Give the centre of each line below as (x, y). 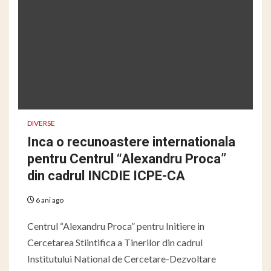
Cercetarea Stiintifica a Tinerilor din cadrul (115, 242)
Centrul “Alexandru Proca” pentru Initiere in (116, 226)
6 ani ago (49, 200)
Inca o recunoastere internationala (131, 142)
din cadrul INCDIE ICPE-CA (106, 175)
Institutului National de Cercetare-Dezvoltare (122, 258)
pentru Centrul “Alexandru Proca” (127, 158)
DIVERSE (41, 123)
